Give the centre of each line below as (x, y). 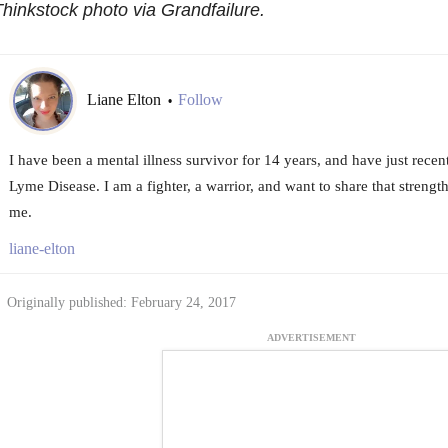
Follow (200, 100)
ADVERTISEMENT (311, 338)
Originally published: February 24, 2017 (121, 303)
